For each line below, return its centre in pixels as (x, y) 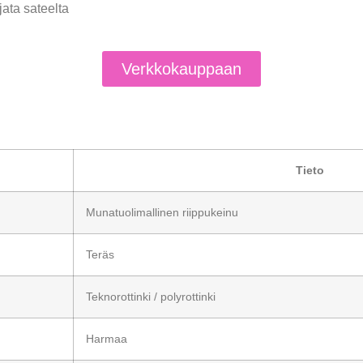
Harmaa (107, 338)
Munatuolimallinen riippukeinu (162, 212)
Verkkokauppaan (181, 68)
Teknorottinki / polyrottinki (151, 296)
